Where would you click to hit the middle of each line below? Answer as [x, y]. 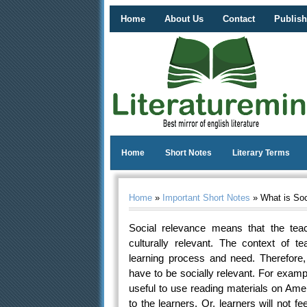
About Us [184, 19]
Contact [239, 19]
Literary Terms [261, 153]
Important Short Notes [206, 198]
